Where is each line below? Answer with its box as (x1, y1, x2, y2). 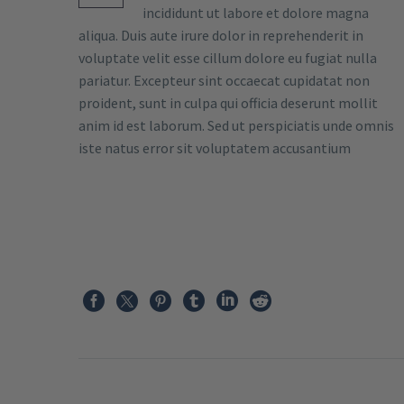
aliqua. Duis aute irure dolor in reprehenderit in (78, 26, 363, 45)
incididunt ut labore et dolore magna (142, 4, 369, 23)
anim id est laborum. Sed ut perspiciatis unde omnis (78, 116, 394, 135)
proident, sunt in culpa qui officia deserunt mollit (78, 94, 378, 113)
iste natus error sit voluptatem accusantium (78, 139, 351, 158)
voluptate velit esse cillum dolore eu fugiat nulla (78, 49, 377, 68)
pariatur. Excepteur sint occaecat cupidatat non (78, 71, 370, 90)
